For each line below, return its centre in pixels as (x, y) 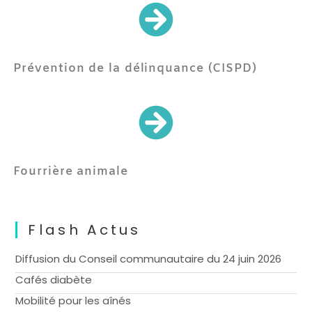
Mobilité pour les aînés (73, 301)
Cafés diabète (54, 280)
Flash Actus (85, 230)
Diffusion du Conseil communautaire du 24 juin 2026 (149, 259)
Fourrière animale (71, 172)
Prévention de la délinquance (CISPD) (135, 69)
